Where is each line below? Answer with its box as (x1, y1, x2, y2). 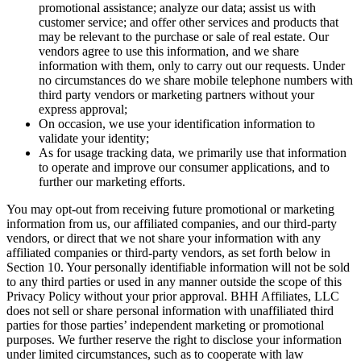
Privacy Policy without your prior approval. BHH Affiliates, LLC (6, 289, 339, 304)
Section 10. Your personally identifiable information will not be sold (6, 260, 350, 275)
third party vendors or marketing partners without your (39, 88, 314, 102)
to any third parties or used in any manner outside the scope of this (6, 275, 342, 289)
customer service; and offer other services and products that (39, 15, 338, 30)
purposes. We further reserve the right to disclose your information (6, 333, 342, 347)
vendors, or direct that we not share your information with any (6, 231, 321, 246)
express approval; (39, 102, 127, 117)
